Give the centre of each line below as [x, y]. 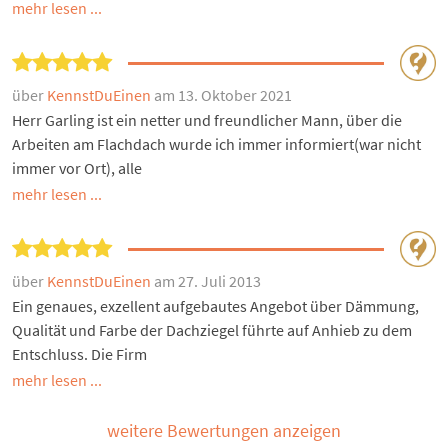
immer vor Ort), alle [77, 168]
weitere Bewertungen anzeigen [224, 431]
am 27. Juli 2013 [207, 281]
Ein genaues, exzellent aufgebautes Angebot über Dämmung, [215, 306]
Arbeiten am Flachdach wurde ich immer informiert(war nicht [216, 144]
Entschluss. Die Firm [79, 354]
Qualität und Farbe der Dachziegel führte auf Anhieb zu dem [212, 330]
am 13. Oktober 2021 [223, 95]
